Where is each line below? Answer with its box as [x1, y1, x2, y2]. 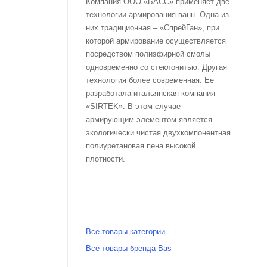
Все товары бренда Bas [86, 243, 172, 253]
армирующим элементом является [86, 114, 212, 124]
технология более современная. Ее [86, 75, 214, 85]
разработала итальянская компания [86, 88, 215, 98]
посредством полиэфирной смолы [86, 49, 210, 58]
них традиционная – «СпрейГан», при [86, 23, 219, 32]
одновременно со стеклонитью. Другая [86, 62, 227, 72]
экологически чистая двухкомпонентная [86, 128, 231, 137]
